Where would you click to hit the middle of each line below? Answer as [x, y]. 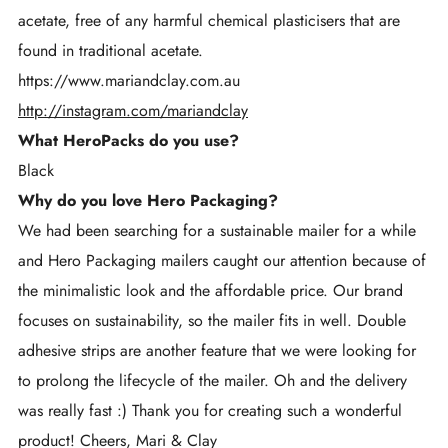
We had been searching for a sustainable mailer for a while [217, 231]
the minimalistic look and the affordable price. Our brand [210, 291]
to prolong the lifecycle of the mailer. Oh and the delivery [212, 381]
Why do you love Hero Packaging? [150, 201]
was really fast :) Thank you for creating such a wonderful [210, 411]
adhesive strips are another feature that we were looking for [217, 351]
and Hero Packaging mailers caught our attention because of [222, 261]
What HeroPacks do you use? [131, 141]
